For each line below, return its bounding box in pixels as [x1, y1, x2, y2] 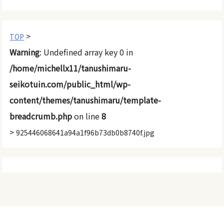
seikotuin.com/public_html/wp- [9, 77, 131, 90]
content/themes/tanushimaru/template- [9, 93, 161, 106]
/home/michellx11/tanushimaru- [9, 61, 131, 74]
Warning [9, 45, 40, 58]
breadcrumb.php [9, 109, 72, 122]
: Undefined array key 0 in [39, 45, 133, 58]
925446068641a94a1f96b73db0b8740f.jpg [16, 127, 155, 137]
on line [72, 109, 102, 122]
